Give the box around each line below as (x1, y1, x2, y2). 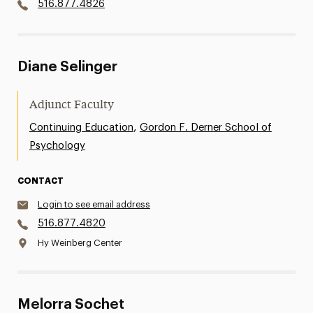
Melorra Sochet (17, 298, 124, 312)
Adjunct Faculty (29, 100, 114, 111)
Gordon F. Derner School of (139, 122, 272, 133)
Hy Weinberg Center (37, 238, 122, 247)
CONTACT (17, 177, 64, 185)
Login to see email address (37, 200, 150, 209)
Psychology (29, 140, 85, 151)
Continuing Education (29, 122, 133, 133)
